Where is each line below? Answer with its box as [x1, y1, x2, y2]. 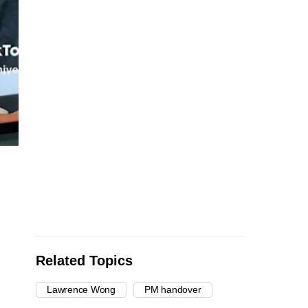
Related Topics [36, 253, 133, 269]
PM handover [144, 284, 201, 296]
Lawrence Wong [47, 284, 116, 296]
